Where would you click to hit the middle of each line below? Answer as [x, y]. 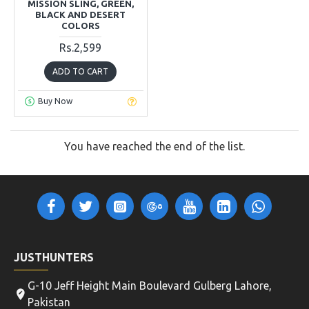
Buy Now [55, 101]
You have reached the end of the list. [154, 146]
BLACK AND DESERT [81, 14]
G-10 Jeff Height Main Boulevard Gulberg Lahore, [150, 286]
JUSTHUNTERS [54, 257]
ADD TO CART [81, 71]
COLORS [80, 25]
